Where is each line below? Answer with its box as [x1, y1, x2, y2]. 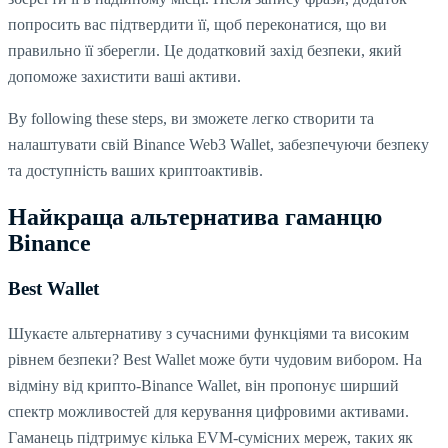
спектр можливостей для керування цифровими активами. [8, 402, 409, 420]
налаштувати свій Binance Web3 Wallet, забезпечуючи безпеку [8, 136, 429, 154]
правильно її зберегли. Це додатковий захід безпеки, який [8, 42, 402, 60]
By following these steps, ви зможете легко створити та [8, 110, 374, 128]
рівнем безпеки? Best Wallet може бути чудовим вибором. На [8, 350, 422, 368]
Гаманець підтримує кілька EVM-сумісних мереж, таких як [8, 428, 413, 446]
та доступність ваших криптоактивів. [8, 162, 263, 180]
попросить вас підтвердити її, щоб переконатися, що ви [8, 16, 387, 34]
